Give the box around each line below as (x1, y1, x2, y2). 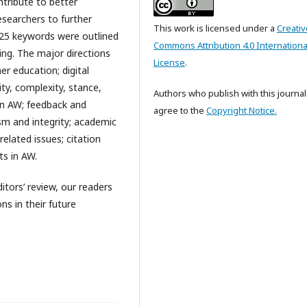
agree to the (153, 103, 206, 116)
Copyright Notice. (206, 103, 277, 116)
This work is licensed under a (153, 21, 277, 34)
